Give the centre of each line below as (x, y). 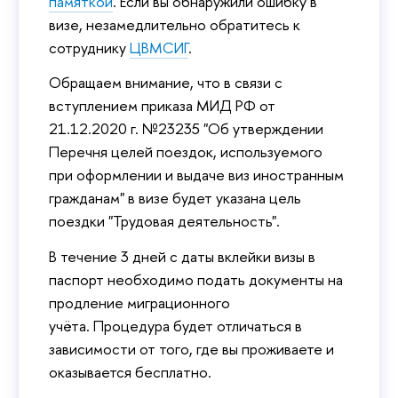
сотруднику (89, 47)
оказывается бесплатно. (130, 371)
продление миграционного (139, 302)
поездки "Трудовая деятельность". (164, 221)
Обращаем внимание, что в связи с (166, 83)
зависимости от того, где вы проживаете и (191, 348)
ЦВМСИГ (159, 47)
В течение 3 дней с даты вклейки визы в (182, 256)
